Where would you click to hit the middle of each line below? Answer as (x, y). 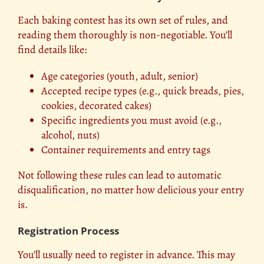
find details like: (52, 50)
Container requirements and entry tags (126, 150)
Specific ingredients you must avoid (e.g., (131, 121)
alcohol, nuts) (70, 135)
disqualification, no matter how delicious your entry (131, 190)
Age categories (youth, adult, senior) (120, 76)
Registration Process (68, 231)
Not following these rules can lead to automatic (120, 175)
